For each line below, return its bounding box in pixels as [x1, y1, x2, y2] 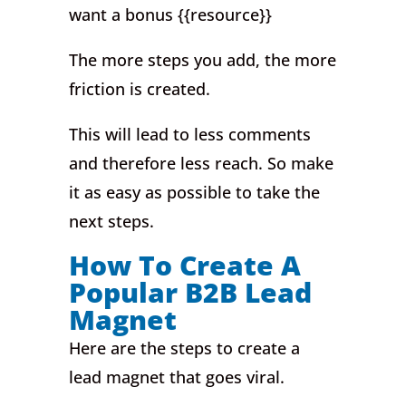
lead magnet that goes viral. [69, 366, 285, 389]
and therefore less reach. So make [69, 152, 334, 175]
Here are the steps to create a [69, 337, 301, 360]
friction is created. [69, 78, 211, 101]
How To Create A [69, 246, 302, 285]
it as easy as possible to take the [69, 181, 321, 204]
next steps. [69, 210, 155, 233]
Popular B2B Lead [69, 274, 313, 312]
